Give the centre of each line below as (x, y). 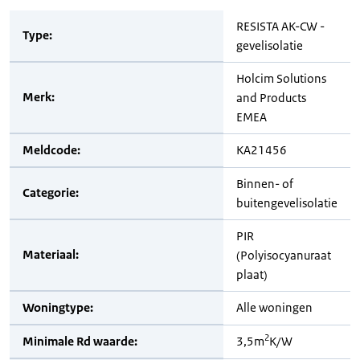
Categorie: (51, 192)
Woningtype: (58, 307)
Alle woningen (274, 307)
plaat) (252, 274)
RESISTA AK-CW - (280, 26)
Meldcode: (51, 150)
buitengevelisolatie (287, 203)
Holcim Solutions (281, 78)
